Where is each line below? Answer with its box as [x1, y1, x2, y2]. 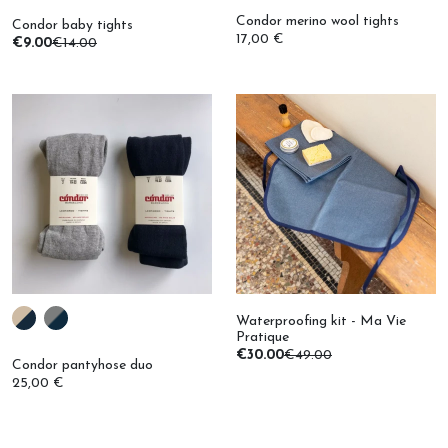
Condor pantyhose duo [12, 330, 153, 346]
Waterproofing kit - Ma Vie [236, 286, 406, 302]
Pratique [236, 302, 289, 318]
